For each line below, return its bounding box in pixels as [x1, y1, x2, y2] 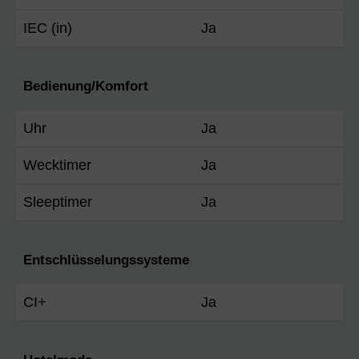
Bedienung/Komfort [23, 78, 148, 94]
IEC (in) [23, 19, 72, 36]
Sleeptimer [23, 193, 92, 210]
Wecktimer [23, 156, 91, 173]
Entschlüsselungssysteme [23, 252, 189, 268]
